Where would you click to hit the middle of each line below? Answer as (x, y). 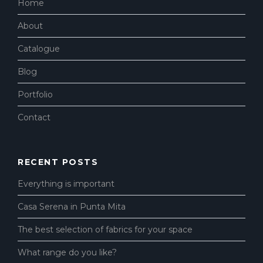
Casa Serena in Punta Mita (72, 207)
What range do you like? (67, 253)
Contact (34, 118)
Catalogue (39, 49)
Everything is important (66, 184)
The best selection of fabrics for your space (105, 230)
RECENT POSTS (58, 162)
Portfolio (35, 95)
